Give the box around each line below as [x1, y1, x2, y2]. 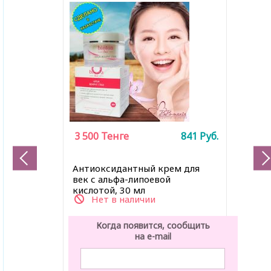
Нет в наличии [91, 192, 155, 205]
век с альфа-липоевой [72, 172, 171, 185]
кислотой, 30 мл [72, 183, 145, 196]
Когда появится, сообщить [96, 219, 210, 231]
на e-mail [134, 230, 171, 242]
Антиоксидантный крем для [72, 162, 200, 174]
